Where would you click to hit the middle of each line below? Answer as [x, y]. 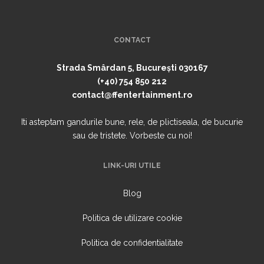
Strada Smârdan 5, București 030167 [132, 68]
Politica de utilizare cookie [132, 218]
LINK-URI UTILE [132, 166]
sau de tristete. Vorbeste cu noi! [132, 136]
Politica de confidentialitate [132, 243]
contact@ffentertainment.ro [132, 95]
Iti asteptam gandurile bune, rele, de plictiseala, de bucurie [132, 122]
